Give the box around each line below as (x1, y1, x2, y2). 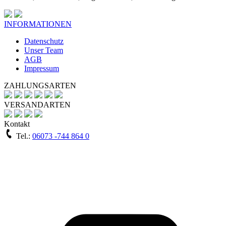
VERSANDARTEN (4, 100, 71, 109)
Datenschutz (24, 37, 64, 46)
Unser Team (24, 46, 63, 55)
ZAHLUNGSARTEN (4, 81, 76, 90)
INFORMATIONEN (4, 20, 72, 29)
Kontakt (4, 120, 30, 129)
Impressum (24, 64, 59, 73)
